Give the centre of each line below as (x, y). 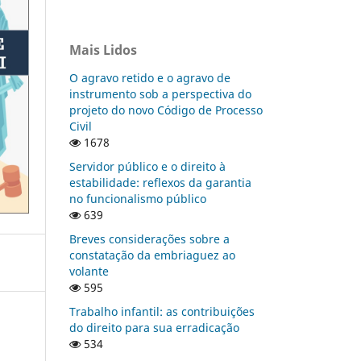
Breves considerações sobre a (149, 239)
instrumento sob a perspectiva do (160, 93)
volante (89, 271)
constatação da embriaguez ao (152, 255)
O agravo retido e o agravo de (150, 77)
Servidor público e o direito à (147, 166)
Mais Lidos (103, 50)
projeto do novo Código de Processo (166, 110)
